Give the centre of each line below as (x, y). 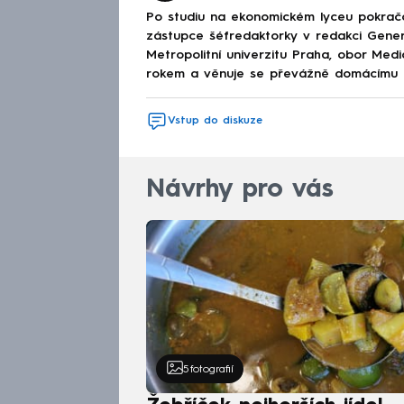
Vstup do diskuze (215, 121)
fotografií (211, 369)
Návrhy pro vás (240, 190)
